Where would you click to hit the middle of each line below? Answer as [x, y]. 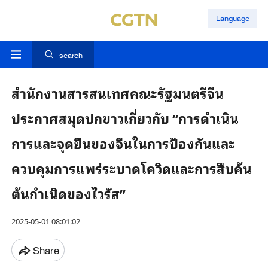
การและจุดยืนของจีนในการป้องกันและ [123, 143]
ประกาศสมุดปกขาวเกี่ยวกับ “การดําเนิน [125, 118]
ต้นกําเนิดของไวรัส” [68, 194]
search [71, 55]
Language [232, 18]
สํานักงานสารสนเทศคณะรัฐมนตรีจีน [117, 93]
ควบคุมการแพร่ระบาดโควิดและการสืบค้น [131, 168]
